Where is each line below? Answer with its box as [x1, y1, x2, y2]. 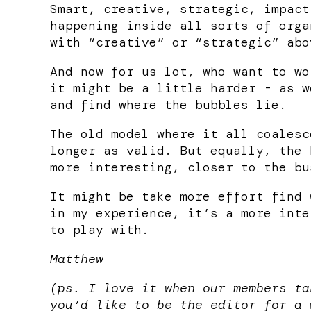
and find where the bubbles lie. [50, 96, 287, 113]
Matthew [50, 250, 103, 267]
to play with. [50, 221, 149, 238]
